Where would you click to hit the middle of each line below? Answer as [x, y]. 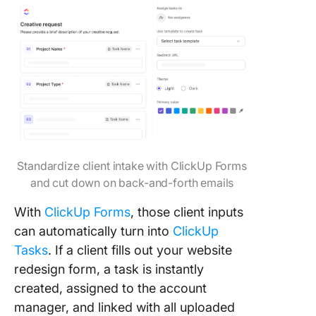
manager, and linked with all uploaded [124, 307]
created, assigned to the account [110, 288]
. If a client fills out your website [140, 250]
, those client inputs [187, 212]
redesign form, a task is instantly [109, 269]
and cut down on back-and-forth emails [132, 183]
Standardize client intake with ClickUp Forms [132, 166]
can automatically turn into [93, 231]
